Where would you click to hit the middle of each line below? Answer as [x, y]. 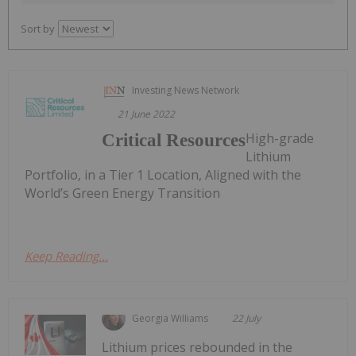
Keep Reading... [66, 255]
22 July [247, 318]
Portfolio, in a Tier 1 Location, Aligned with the [163, 174]
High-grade [280, 138]
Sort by [38, 28]
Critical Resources [174, 140]
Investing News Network [186, 90]
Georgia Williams [170, 318]
